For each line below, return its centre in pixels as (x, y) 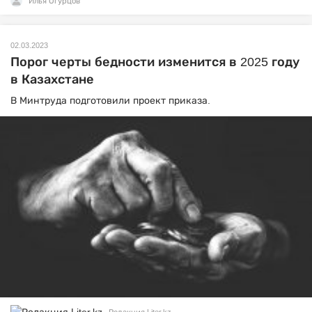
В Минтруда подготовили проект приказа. (110, 100)
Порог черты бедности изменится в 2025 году (155, 62)
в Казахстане (52, 79)
